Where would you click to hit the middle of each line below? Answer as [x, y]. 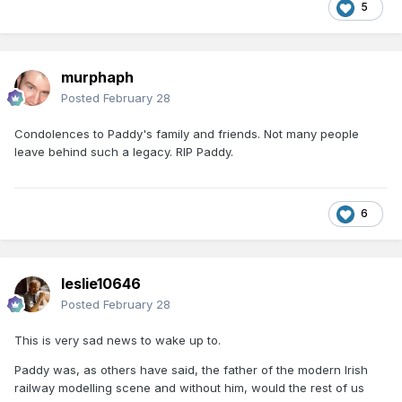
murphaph [97, 77]
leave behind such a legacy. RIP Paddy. [124, 151]
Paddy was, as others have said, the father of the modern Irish [191, 369]
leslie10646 [101, 283]
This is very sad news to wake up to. [118, 340]
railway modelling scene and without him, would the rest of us [189, 387]
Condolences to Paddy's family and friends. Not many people [187, 133]
